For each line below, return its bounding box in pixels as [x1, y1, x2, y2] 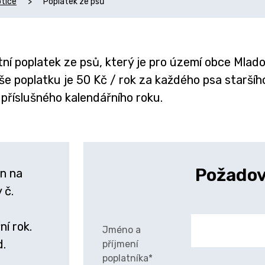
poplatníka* [102, 253, 153, 264]
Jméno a [102, 224, 141, 235]
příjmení [102, 238, 138, 250]
